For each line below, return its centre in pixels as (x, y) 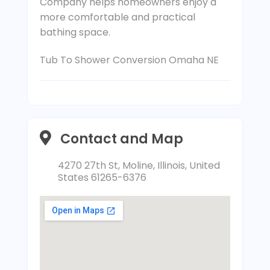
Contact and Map (121, 139)
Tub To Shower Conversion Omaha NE (129, 60)
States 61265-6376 (102, 177)
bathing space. (75, 32)
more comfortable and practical (117, 17)
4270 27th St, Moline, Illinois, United (139, 165)
